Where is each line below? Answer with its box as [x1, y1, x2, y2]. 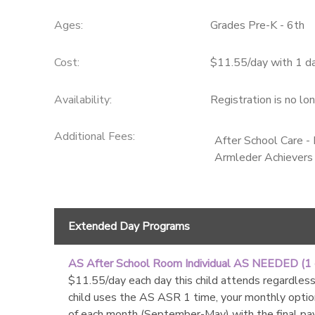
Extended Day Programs [67, 219, 190, 235]
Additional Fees [53, 129, 133, 145]
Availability [53, 91, 110, 108]
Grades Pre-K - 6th [210, 17, 304, 33]
